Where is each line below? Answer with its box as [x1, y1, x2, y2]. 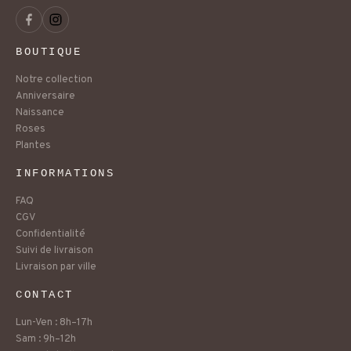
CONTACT [16, 288, 74, 302]
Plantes [16, 139, 51, 153]
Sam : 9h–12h [16, 333, 76, 346]
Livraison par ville [16, 261, 96, 274]
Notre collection [16, 74, 92, 87]
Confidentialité [16, 228, 85, 241]
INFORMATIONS [16, 167, 115, 180]
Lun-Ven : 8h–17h [16, 317, 92, 330]
